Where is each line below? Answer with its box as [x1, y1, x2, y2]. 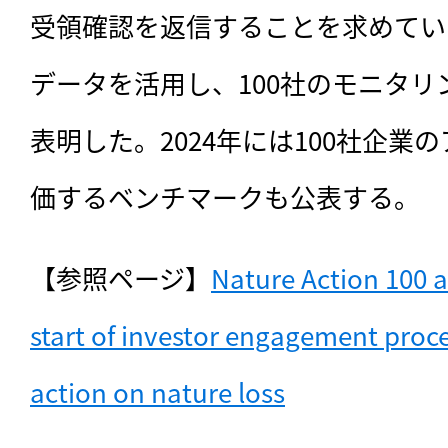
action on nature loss [30, 373, 285, 411]
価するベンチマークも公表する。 [30, 178, 420, 216]
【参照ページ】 [30, 259, 211, 297]
